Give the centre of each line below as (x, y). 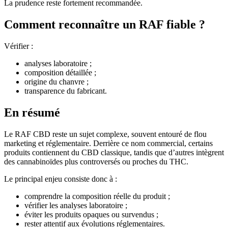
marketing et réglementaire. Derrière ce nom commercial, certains (108, 143)
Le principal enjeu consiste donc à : (61, 179)
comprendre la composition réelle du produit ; (97, 196)
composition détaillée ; (60, 72)
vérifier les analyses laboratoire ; (76, 205)
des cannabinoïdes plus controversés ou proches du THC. (96, 161)
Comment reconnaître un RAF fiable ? (105, 24)
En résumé (32, 112)
